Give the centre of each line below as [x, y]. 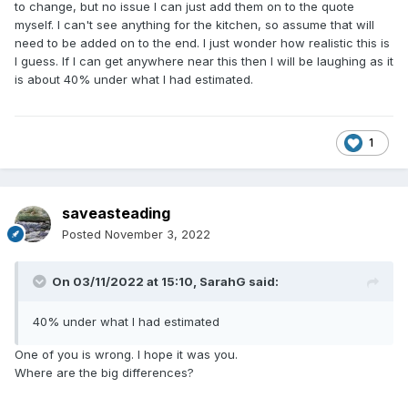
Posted [83, 235]
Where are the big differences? [104, 373]
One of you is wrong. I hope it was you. [126, 355]
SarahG [223, 282]
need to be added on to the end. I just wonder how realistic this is [202, 43]
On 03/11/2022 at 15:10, [126, 282]
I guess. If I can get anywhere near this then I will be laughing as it [204, 61]
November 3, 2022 [158, 235]
